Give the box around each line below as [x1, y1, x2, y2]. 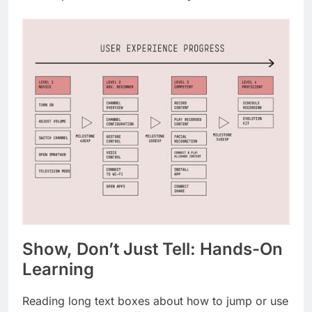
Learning [22, 259, 94, 280]
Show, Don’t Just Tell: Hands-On [22, 239, 283, 260]
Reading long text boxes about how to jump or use [22, 293, 288, 308]
